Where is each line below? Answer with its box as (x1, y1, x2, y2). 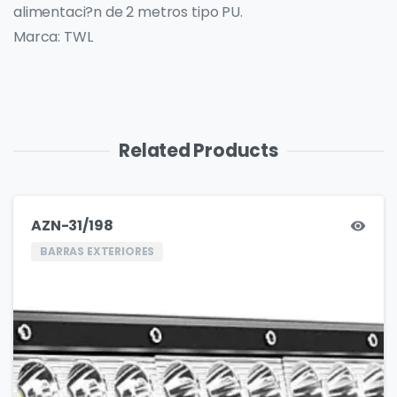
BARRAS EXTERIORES (40, 243, 155, 259)
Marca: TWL (13, 26, 93, 47)
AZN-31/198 (31, 214, 113, 236)
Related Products (119, 138, 278, 164)
